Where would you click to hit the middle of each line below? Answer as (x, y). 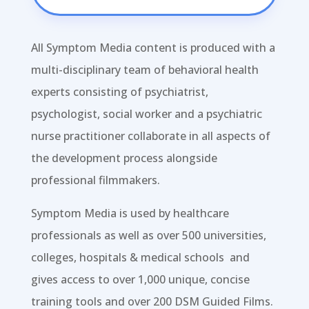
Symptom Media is (80, 213)
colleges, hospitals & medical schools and (140, 257)
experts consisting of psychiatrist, (119, 91)
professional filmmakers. (95, 180)
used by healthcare (179, 213)
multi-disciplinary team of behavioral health (144, 69)
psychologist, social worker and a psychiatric (146, 113)
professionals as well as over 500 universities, (148, 235)
